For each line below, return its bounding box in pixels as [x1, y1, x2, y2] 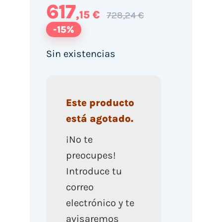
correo [65, 181, 94, 193]
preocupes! [65, 149, 116, 161]
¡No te [65, 133, 93, 145]
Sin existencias [46, 48, 115, 60]
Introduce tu [65, 165, 122, 177]
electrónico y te [65, 197, 134, 209]
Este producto [65, 97, 134, 109]
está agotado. [65, 112, 133, 124]
